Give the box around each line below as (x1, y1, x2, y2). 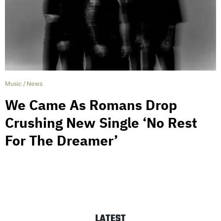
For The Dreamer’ (5, 131, 118, 149)
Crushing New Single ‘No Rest (5, 113, 197, 132)
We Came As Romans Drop (5, 95, 177, 114)
